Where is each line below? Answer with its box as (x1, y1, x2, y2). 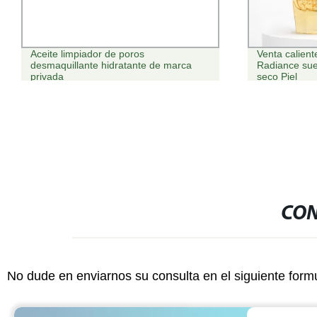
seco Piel (257, 71, 298, 83)
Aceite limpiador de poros (30, 48, 144, 60)
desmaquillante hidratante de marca (30, 59, 192, 71)
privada (30, 71, 64, 83)
